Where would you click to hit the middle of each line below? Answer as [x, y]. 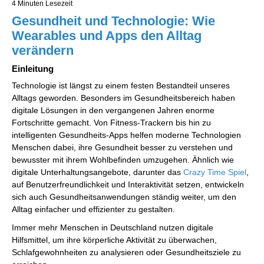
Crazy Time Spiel [215, 172]
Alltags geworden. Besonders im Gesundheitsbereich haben [123, 98]
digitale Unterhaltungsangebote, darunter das [98, 172]
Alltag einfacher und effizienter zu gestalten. [93, 209]
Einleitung [33, 68]
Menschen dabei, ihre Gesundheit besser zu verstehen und [122, 147]
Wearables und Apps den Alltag [107, 35]
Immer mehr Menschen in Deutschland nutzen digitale [113, 227]
